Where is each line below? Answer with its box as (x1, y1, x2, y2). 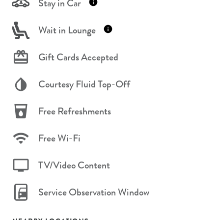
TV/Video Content (38, 158, 110, 172)
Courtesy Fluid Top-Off (38, 77, 130, 91)
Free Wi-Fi (38, 131, 81, 145)
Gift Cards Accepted (38, 50, 118, 64)
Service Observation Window (38, 185, 149, 199)
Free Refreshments (38, 104, 111, 118)
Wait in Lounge (38, 23, 96, 37)
